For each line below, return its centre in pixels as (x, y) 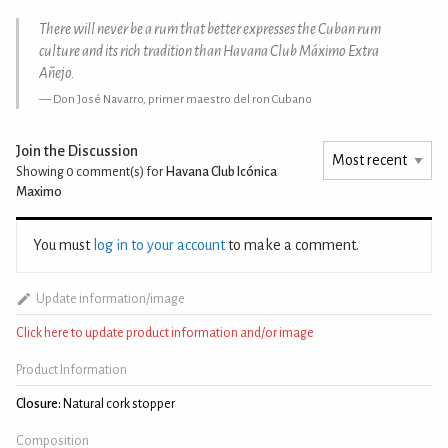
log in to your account (159, 244)
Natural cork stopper (118, 403)
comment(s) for (119, 171)
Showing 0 (45, 171)
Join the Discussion (77, 150)
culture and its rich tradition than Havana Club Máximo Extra (209, 51)
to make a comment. (292, 244)
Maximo (39, 191)
